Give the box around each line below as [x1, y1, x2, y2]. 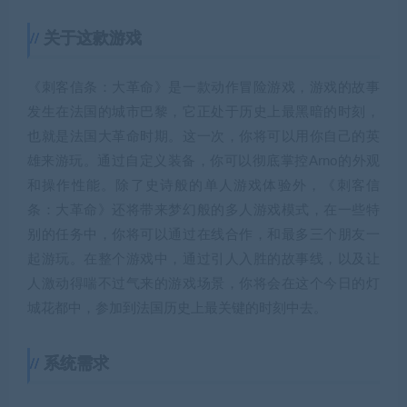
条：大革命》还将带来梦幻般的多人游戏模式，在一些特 [27, 203, 380, 217]
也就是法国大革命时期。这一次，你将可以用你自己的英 [27, 129, 380, 144]
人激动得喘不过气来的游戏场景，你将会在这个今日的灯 [27, 276, 380, 291]
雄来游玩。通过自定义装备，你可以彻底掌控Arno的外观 [27, 154, 380, 168]
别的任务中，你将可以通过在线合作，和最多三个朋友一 [27, 227, 380, 242]
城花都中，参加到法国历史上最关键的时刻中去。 [27, 301, 327, 315]
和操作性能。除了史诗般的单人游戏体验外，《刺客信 [27, 178, 380, 193]
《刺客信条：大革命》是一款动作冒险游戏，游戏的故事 [27, 80, 380, 94]
